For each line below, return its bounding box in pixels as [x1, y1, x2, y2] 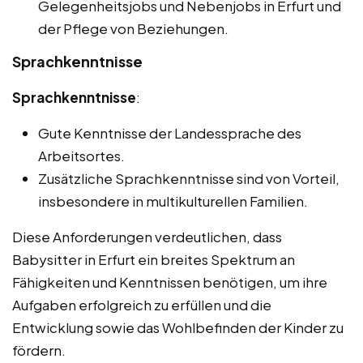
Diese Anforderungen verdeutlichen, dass [12, 228, 282, 246]
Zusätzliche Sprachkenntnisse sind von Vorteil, [38, 169, 340, 188]
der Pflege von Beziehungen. [38, 19, 228, 38]
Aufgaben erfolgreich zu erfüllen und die [12, 296, 271, 314]
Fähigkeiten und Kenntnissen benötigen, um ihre [12, 273, 327, 292]
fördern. [12, 341, 66, 360]
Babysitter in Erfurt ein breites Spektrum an [12, 250, 295, 269]
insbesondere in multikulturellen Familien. [38, 192, 308, 211]
